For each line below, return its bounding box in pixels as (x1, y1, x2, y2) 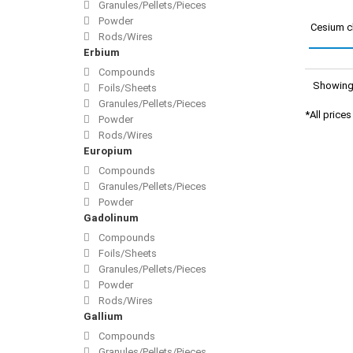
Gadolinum (84, 212, 139, 225)
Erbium (84, 46, 120, 59)
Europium (84, 145, 132, 158)
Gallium (84, 310, 123, 323)
